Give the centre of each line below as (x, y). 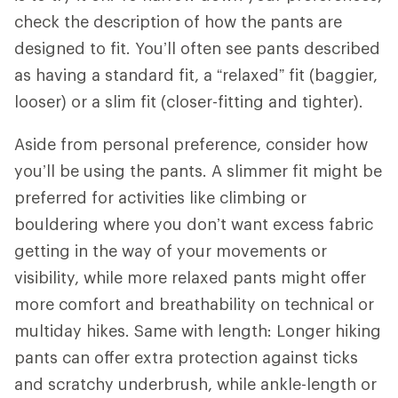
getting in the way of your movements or (171, 250)
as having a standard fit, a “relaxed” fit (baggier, (196, 74)
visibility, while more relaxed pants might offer (190, 277)
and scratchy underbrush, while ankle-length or (195, 383)
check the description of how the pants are (178, 21)
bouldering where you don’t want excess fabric (194, 223)
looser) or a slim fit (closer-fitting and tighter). (192, 101)
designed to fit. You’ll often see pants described (197, 48)
